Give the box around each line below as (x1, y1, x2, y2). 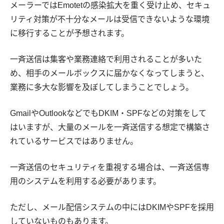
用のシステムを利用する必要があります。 (10, 177, 161, 186)
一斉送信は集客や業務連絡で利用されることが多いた (10, 55, 202, 64)
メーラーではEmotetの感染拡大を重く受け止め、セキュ (10, 1, 210, 10)
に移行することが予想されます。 (10, 29, 129, 38)
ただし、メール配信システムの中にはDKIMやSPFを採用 (10, 203, 214, 212)
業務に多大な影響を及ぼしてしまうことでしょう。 (10, 83, 193, 92)
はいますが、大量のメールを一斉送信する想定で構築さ (10, 123, 210, 132)
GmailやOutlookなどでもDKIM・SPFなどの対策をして (10, 109, 206, 118)
